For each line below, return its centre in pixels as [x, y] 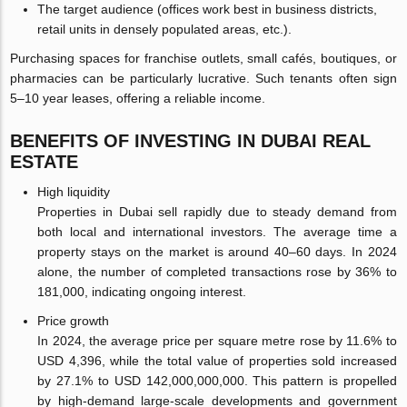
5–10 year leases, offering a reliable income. [138, 98]
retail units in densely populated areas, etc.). [165, 29]
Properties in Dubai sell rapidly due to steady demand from [217, 211]
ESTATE [45, 161]
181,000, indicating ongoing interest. [142, 291]
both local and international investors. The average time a [217, 231]
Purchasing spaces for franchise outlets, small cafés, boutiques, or [203, 58]
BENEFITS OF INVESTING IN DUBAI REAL [191, 140]
